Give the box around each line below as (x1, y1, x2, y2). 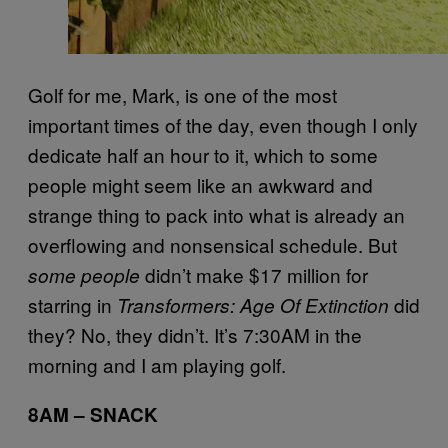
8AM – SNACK (28, 400, 158, 428)
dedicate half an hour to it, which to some (28, 140, 378, 168)
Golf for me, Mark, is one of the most (28, 80, 337, 108)
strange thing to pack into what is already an (28, 200, 405, 228)
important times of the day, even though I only (28, 110, 418, 138)
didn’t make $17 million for (140, 260, 368, 288)
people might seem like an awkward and (28, 170, 373, 198)
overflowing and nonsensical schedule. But (28, 230, 397, 258)
